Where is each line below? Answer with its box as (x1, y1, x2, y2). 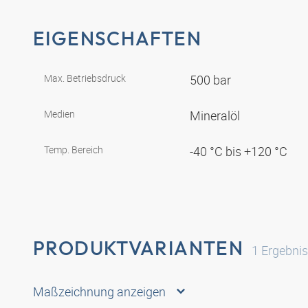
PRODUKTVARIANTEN (33, 235, 244, 260)
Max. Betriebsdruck (44, 71, 126, 85)
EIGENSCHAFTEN (33, 26, 201, 50)
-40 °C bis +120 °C (190, 142, 290, 159)
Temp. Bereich (44, 142, 103, 156)
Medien (44, 107, 75, 120)
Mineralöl (190, 107, 243, 124)
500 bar (190, 71, 234, 88)
